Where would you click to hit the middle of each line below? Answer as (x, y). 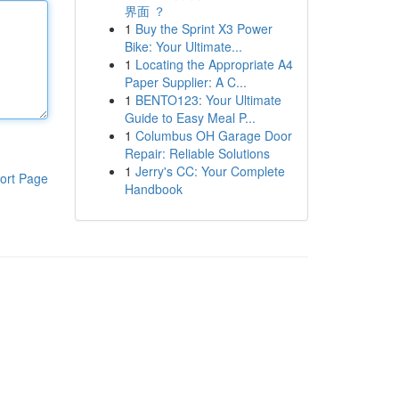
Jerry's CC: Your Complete (210, 171)
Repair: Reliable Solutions (197, 153)
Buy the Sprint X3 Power (204, 28)
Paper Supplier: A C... (185, 82)
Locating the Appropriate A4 (214, 64)
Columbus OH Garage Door (213, 135)
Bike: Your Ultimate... (183, 46)
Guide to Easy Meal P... (190, 118)
